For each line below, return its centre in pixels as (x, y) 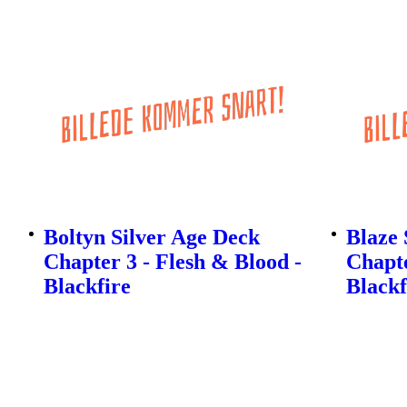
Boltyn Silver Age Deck (152, 238)
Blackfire (87, 287)
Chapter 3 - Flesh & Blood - (173, 262)
